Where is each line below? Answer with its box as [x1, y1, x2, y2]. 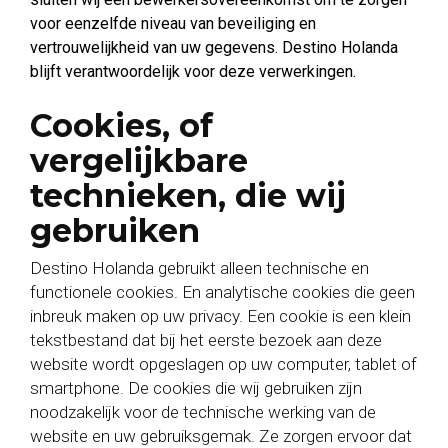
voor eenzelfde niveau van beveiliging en [30, 14, 316, 33]
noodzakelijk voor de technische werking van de [30, 402, 376, 422]
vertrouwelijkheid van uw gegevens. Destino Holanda [30, 38, 398, 57]
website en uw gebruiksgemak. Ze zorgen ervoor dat [30, 426, 412, 446]
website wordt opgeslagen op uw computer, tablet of [30, 354, 417, 374]
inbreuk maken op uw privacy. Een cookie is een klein [30, 306, 411, 326]
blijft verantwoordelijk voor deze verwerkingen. [30, 62, 356, 81]
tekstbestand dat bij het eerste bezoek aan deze [30, 330, 382, 350]
